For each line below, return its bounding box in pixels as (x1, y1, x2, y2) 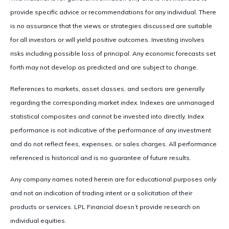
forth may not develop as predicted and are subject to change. (10, 63, 198, 71)
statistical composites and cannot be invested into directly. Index (10, 112, 204, 120)
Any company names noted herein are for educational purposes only (10, 175, 216, 183)
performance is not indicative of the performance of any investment (10, 126, 211, 134)
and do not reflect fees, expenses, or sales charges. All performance (10, 140, 217, 148)
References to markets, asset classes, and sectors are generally (10, 84, 204, 93)
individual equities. (10, 216, 66, 224)
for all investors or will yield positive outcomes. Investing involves (10, 35, 204, 43)
